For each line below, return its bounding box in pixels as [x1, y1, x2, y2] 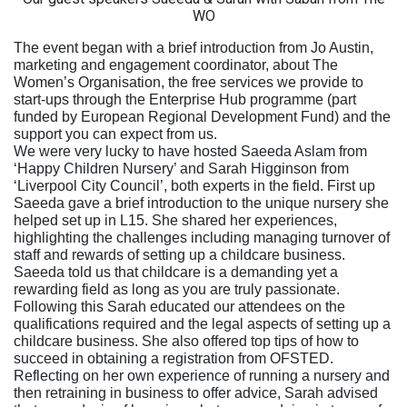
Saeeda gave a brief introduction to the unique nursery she [14, 195, 389, 211]
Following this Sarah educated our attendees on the [14, 299, 345, 314]
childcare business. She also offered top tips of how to [14, 333, 359, 349]
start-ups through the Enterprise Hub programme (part [14, 92, 356, 107]
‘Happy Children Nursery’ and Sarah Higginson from [14, 161, 349, 176]
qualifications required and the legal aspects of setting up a [14, 316, 391, 332]
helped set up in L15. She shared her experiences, [14, 213, 337, 228]
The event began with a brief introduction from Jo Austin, [14, 40, 373, 55]
